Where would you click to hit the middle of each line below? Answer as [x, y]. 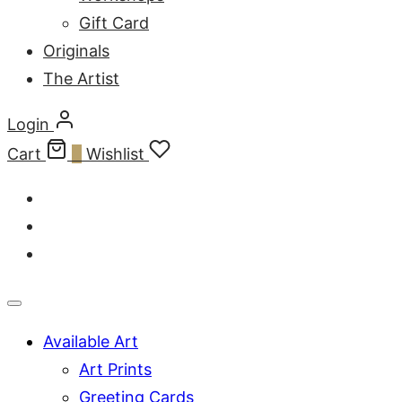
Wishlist [115, 154]
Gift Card [114, 23]
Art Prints [115, 370]
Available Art [91, 342]
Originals [76, 51]
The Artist [81, 79]
